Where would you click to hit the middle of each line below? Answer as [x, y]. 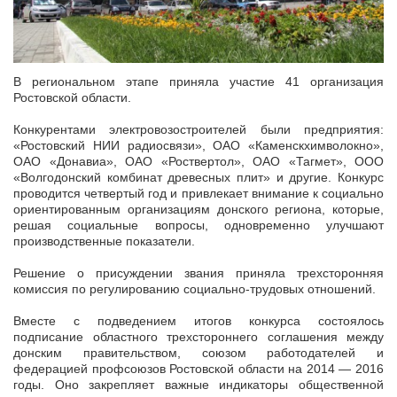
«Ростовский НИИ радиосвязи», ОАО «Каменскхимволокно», [198, 145]
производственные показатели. [104, 241]
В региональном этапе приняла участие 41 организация [198, 82]
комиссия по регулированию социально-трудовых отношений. [195, 289]
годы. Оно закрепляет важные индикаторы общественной [198, 385]
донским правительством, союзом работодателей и [198, 353]
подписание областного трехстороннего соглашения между [198, 337]
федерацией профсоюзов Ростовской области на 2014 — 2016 [198, 369]
